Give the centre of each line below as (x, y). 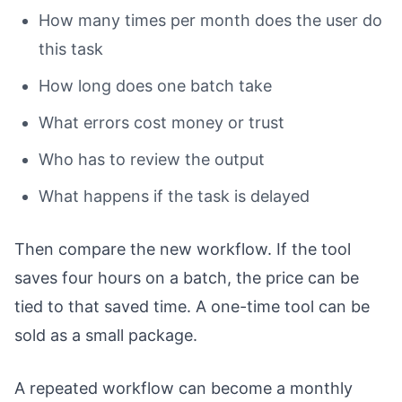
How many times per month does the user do (210, 21)
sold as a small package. (106, 336)
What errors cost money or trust (162, 123)
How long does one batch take (155, 86)
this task (71, 49)
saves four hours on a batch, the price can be (187, 278)
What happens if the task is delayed (174, 197)
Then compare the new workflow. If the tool (183, 249)
